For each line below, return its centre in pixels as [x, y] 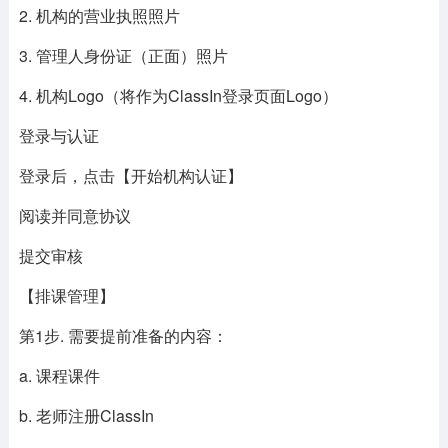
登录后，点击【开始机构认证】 [130, 175]
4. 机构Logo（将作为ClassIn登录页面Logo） [178, 95]
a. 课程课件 [59, 375]
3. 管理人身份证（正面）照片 [123, 55]
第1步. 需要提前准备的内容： [123, 335]
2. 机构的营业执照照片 [99, 15]
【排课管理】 [66, 295]
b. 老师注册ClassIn [86, 415]
